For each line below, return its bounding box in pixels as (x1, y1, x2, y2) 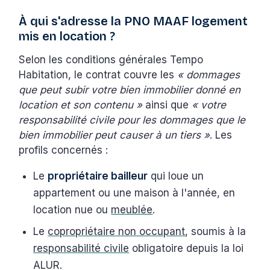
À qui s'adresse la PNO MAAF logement (19, 13, 248, 28)
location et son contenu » (19, 98, 143, 111)
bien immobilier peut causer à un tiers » (19, 128, 210, 141)
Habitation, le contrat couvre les (19, 68, 178, 81)
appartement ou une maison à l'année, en (33, 186, 236, 199)
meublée (111, 203, 153, 216)
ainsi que (142, 98, 192, 111)
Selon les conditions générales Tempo (19, 53, 204, 66)
